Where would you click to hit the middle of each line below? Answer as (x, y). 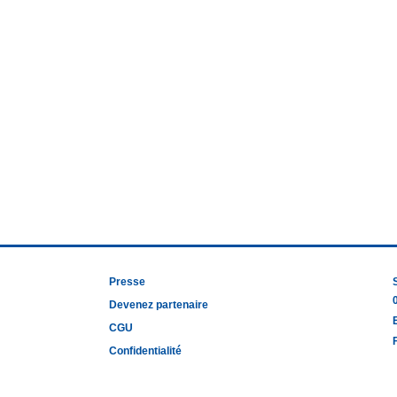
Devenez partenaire (159, 305)
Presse (127, 282)
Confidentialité (145, 351)
